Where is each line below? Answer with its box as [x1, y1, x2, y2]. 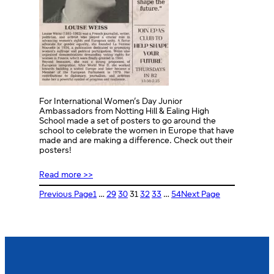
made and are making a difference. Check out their [39, 136, 232, 146]
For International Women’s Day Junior [39, 97, 182, 107]
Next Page [181, 190, 220, 200]
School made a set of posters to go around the [39, 117, 216, 127]
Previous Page [39, 190, 93, 200]
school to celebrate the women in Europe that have [39, 127, 234, 136]
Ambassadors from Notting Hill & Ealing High [39, 107, 209, 117]
